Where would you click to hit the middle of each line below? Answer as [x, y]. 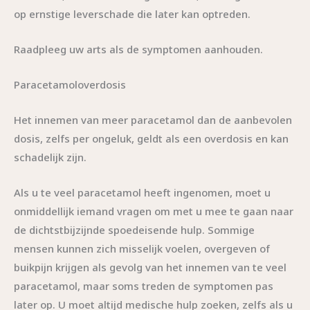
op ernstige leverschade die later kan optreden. [132, 13]
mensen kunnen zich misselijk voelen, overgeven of [142, 248]
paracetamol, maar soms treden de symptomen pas [144, 285]
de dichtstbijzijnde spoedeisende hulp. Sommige [134, 229]
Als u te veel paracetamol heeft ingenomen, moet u [142, 192]
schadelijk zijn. [50, 157]
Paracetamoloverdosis [70, 84]
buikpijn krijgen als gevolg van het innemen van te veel [150, 267]
